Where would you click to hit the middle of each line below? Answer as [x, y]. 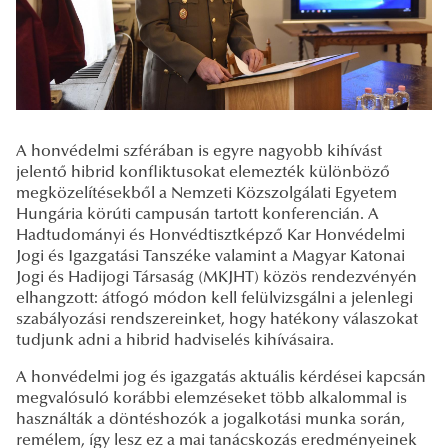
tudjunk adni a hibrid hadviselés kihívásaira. [175, 341]
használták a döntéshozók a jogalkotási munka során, [210, 420]
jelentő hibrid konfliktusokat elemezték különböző [203, 173]
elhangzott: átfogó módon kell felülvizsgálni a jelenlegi [214, 299]
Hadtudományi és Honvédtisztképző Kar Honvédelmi [210, 236]
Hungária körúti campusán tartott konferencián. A [197, 215]
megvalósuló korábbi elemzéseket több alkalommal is [211, 399]
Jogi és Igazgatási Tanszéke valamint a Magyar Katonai [210, 257]
